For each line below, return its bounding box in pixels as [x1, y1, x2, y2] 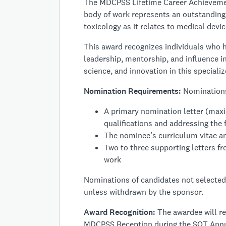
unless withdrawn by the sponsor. [84, 187, 203, 198]
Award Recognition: [84, 207, 155, 218]
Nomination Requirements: [84, 86, 183, 97]
